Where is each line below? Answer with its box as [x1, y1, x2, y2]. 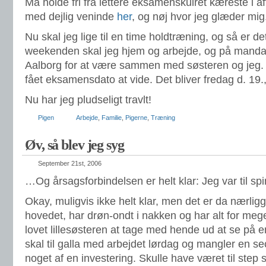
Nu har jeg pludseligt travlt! [25, 94, 151, 106]
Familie [102, 114, 122, 121]
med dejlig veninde [25, 11, 117, 23]
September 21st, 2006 [38, 160, 102, 167]
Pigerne [125, 114, 147, 121]
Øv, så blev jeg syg [25, 137, 124, 153]
